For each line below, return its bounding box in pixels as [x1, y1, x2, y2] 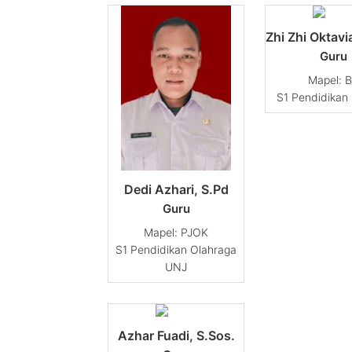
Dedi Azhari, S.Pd [123, 181, 229, 198]
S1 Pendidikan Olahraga [115, 243, 236, 257]
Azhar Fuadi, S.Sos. [117, 328, 235, 344]
